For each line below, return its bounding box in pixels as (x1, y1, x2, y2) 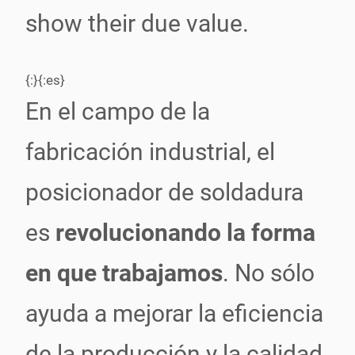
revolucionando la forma (55, 219, 315, 246)
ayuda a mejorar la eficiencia (25, 300, 323, 327)
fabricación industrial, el (25, 138, 275, 166)
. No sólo (223, 259, 315, 287)
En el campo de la (25, 97, 210, 125)
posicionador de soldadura (25, 178, 303, 206)
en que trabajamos (25, 259, 223, 287)
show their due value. (25, 10, 249, 37)
